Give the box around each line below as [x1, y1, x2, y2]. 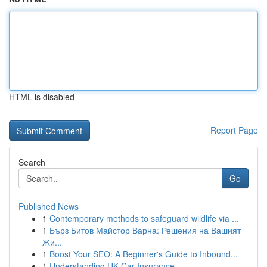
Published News [18, 200, 79, 212]
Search [18, 156, 45, 168]
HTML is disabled [9, 91, 74, 103]
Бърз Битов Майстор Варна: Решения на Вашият [49, 224, 241, 236]
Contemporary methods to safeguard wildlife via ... [49, 212, 239, 224]
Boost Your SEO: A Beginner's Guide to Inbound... [49, 248, 238, 260]
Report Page [210, 124, 258, 136]
